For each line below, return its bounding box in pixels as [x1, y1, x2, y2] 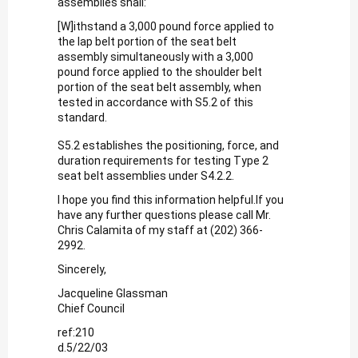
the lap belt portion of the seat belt [58, 34, 237, 48]
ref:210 [58, 325, 94, 339]
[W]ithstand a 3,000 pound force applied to [58, 19, 274, 33]
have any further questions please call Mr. [58, 208, 271, 221]
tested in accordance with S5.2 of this [58, 95, 253, 109]
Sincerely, [58, 262, 106, 276]
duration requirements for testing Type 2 [58, 153, 268, 167]
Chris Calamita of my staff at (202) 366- [58, 223, 263, 237]
